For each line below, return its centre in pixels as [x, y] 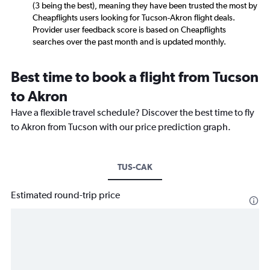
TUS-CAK [135, 167]
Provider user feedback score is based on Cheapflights [129, 29]
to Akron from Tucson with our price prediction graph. [121, 127]
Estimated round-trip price [65, 195]
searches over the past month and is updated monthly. [129, 41]
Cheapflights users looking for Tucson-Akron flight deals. [134, 17]
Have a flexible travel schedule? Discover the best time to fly [133, 112]
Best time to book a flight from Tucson [135, 76]
